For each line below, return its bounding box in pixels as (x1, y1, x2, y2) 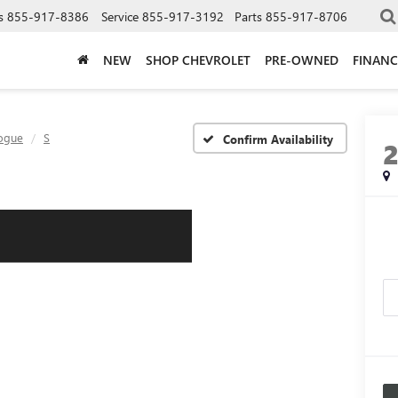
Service (101, 7, 139, 25)
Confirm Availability (223, 131, 333, 147)
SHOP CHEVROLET (146, 51, 251, 68)
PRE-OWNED (265, 51, 338, 68)
